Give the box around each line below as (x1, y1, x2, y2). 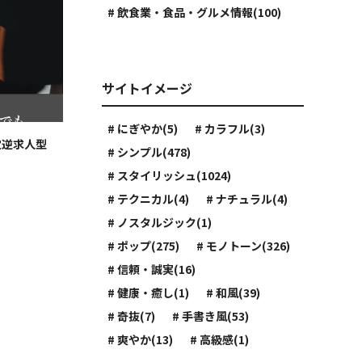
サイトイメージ (102, 78, 193, 98)
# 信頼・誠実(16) (107, 261, 196, 277)
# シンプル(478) (107, 144, 192, 160)
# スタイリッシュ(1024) (107, 167, 232, 183)
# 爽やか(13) (107, 331, 174, 347)
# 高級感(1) (190, 331, 250, 347)
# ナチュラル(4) (206, 191, 288, 207)
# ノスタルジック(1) (107, 214, 213, 230)
